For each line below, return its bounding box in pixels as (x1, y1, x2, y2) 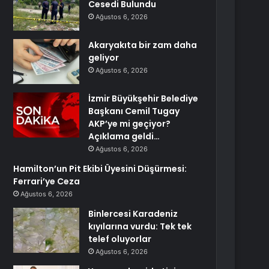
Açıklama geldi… (88, 130, 160, 142)
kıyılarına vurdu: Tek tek (88, 220, 192, 232)
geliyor (88, 52, 119, 64)
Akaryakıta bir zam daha (88, 39, 198, 51)
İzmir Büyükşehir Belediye (88, 92, 199, 104)
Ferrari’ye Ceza (13, 175, 80, 187)
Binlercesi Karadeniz (88, 208, 178, 220)
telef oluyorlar (88, 233, 152, 245)
